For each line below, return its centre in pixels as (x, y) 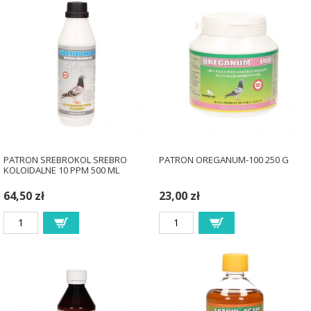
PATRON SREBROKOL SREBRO (65, 159)
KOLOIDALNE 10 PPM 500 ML (61, 170)
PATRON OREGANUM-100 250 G (224, 159)
